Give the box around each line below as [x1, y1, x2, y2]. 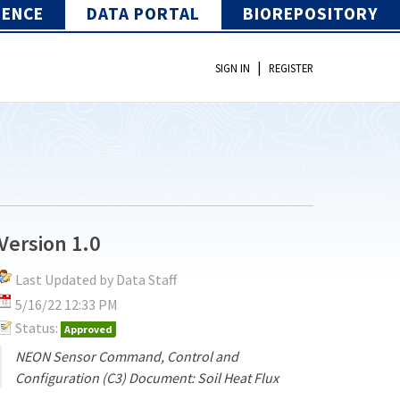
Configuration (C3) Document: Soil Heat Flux [15, 368, 279, 387]
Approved [64, 321, 113, 336]
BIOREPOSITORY [243, 2, 379, 24]
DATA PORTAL [87, 2, 200, 24]
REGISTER [269, 61, 313, 76]
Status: [15, 318, 59, 337]
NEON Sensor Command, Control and [15, 346, 239, 365]
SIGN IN [215, 61, 250, 76]
